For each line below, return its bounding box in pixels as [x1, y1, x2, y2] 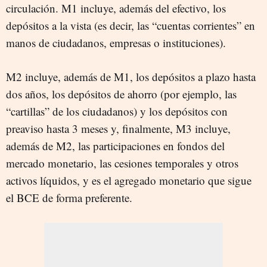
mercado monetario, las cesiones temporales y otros [6, 155, 238, 170]
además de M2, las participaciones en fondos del [6, 138, 225, 153]
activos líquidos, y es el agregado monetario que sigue [6, 172, 252, 188]
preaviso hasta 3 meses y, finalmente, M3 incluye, [6, 120, 231, 136]
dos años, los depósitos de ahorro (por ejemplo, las [6, 86, 237, 101]
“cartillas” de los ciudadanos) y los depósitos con [6, 103, 228, 119]
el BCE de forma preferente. [6, 190, 132, 205]
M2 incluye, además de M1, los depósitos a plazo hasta [6, 69, 256, 84]
